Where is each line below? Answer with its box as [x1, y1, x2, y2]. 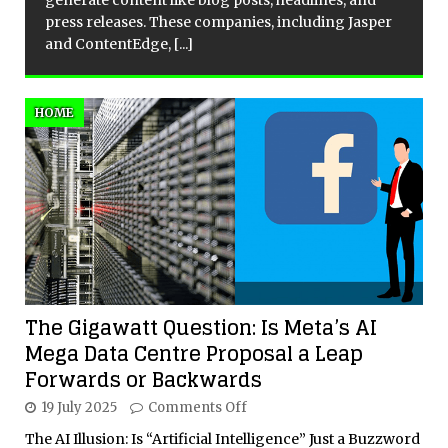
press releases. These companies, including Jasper [45, 13, 392, 32]
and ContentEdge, [45, 35, 174, 54]
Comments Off [148, 398, 247, 416]
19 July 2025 [41, 398, 117, 416]
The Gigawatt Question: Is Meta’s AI [25, 309, 377, 346]
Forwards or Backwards [25, 361, 262, 398]
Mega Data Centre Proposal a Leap [25, 335, 363, 372]
